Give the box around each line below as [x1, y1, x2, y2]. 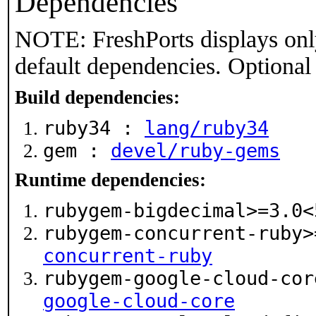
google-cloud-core [43, 290, 235, 312]
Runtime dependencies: [15, 169, 206, 190]
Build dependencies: [15, 87, 180, 108]
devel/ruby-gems [111, 140, 280, 162]
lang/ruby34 [145, 117, 269, 139]
